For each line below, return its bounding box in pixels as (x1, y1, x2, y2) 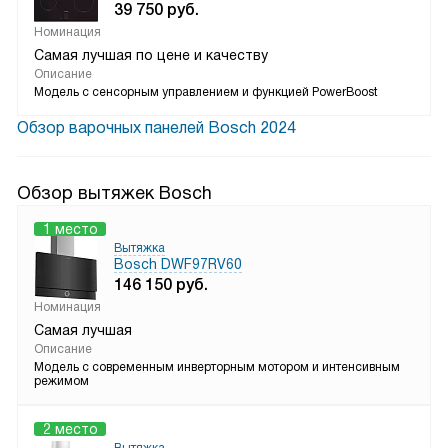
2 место (42, 421, 98, 437)
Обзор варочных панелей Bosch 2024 (17, 119, 296, 136)
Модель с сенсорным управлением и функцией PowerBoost (34, 85, 378, 99)
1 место (42, 221, 98, 237)
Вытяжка (114, 241, 165, 255)
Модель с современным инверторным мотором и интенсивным (34, 360, 400, 374)
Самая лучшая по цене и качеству (34, 47, 268, 63)
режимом (34, 374, 89, 388)
